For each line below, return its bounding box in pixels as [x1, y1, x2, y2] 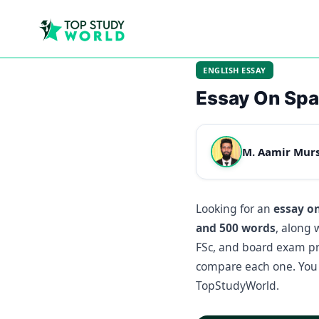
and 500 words [196, 220, 276, 236]
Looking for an [196, 201, 273, 216]
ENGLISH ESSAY [203, 65, 266, 75]
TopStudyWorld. [196, 278, 279, 293]
